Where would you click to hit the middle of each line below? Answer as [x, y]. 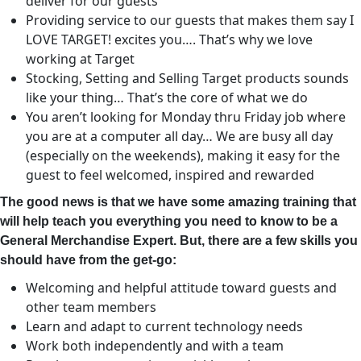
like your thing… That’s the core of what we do [167, 98]
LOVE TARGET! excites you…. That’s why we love [169, 39]
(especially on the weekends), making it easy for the [183, 156]
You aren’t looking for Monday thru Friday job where [186, 117]
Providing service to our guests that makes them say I [190, 20]
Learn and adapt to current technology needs [164, 326]
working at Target [80, 59]
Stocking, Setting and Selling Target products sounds [187, 78]
